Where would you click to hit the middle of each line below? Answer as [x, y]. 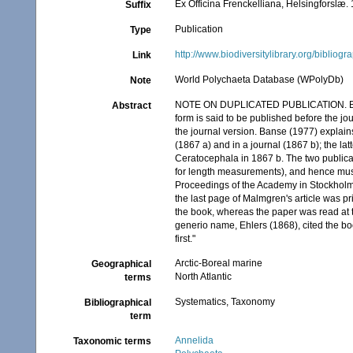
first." [186, 239]
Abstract [132, 106]
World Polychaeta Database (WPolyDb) [260, 80]
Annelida [195, 340]
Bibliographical [118, 303]
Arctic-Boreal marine [219, 263]
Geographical [122, 264]
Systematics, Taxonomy [225, 302]
